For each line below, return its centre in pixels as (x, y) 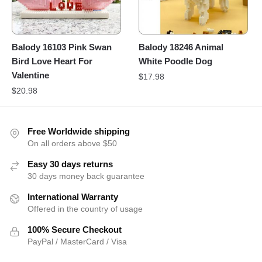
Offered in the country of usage (85, 209)
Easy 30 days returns (70, 164)
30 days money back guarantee (86, 176)
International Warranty (73, 197)
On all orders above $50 (72, 144)
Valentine (30, 75)
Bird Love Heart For (52, 61)
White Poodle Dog (176, 61)
